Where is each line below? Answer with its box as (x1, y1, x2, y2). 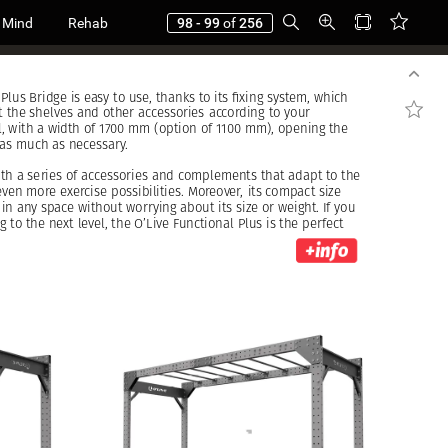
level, (77, 215, 108, 232)
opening (277, 120, 325, 137)
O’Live (133, 215, 169, 232)
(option (153, 120, 197, 137)
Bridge (29, 89, 67, 106)
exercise (59, 183, 107, 200)
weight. (277, 199, 319, 216)
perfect (301, 215, 343, 232)
